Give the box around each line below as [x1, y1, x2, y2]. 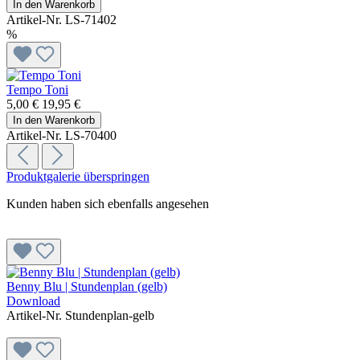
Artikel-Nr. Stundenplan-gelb [6, 309, 154, 323]
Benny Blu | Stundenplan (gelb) [6, 280, 167, 294]
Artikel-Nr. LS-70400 [6, 129, 117, 143]
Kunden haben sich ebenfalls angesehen [6, 197, 209, 211]
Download [6, 294, 60, 309]
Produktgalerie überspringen [6, 170, 149, 184]
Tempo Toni [6, 83, 68, 97]
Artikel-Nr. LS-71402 [6, 13, 117, 27]
